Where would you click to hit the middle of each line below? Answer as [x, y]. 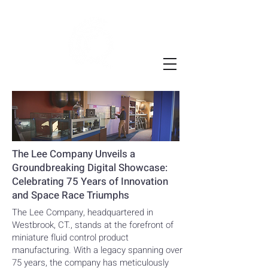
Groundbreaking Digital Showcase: [90, 168]
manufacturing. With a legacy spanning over [97, 250]
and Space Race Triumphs [71, 195]
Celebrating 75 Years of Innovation [90, 182]
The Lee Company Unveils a [74, 154]
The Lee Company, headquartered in [83, 212]
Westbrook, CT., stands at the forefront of [93, 225]
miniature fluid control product [70, 237]
